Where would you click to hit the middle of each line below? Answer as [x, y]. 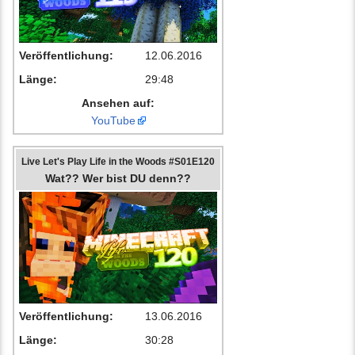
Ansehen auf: [118, 103]
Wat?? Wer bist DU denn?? [118, 179]
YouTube [113, 121]
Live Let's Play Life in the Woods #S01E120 [118, 162]
